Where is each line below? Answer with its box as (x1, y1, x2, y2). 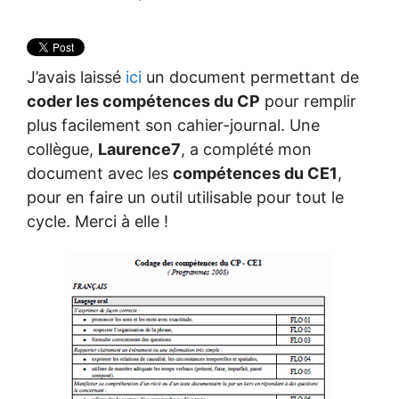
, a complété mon (181, 140, 312, 159)
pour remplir (260, 92, 356, 111)
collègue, (27, 140, 98, 159)
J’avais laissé (27, 68, 126, 87)
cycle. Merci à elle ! (27, 212, 168, 232)
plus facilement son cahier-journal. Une (27, 116, 320, 135)
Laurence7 (98, 140, 181, 159)
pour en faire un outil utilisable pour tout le (27, 188, 344, 208)
